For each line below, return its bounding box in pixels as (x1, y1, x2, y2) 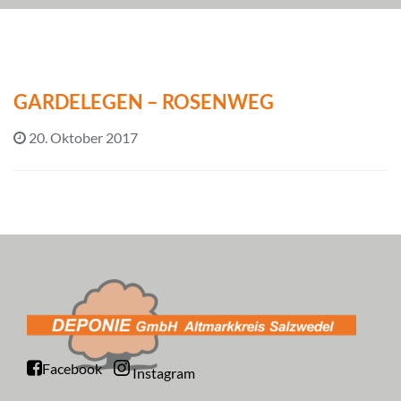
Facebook (42, 360, 102, 378)
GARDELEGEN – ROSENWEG (13, 89, 274, 114)
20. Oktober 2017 (29, 128, 138, 146)
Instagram (132, 363, 195, 381)
